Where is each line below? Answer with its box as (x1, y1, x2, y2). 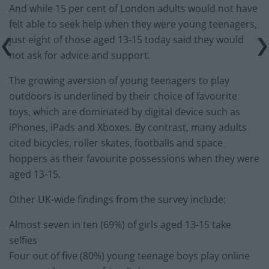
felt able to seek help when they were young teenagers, (9, 17, 257, 31)
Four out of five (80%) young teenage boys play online (9, 249, 250, 263)
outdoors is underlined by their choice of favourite (9, 89, 237, 103)
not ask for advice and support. (9, 49, 150, 62)
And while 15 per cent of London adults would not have (9, 2, 258, 16)
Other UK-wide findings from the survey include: (9, 193, 226, 207)
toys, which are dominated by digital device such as (9, 105, 240, 119)
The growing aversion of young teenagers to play (9, 74, 229, 88)
